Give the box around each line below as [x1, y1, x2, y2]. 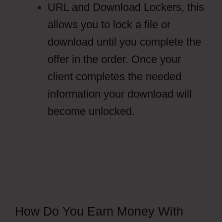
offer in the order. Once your [48, 53, 181, 65]
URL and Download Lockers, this [48, 1, 204, 13]
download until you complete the [48, 36, 201, 48]
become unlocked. [48, 105, 135, 117]
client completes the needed [48, 70, 181, 83]
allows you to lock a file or [48, 18, 170, 31]
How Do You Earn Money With [15, 204, 183, 218]
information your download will [48, 88, 192, 100]
